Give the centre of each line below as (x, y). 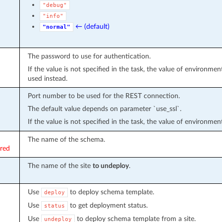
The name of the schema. (66, 139)
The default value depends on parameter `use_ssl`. (104, 109)
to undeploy (111, 166)
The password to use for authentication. (89, 56)
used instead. (47, 78)
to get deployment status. (108, 205)
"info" (53, 16)
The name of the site (60, 166)
